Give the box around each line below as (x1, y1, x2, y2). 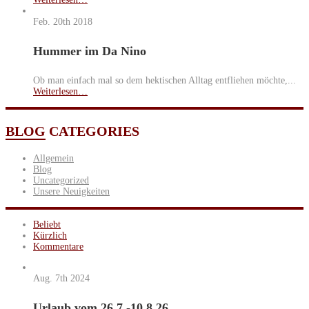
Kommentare (33, 241, 83, 252)
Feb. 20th (33, 16, 70, 27)
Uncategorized (33, 175, 89, 186)
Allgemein (33, 152, 74, 163)
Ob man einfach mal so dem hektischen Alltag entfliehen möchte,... (33, 74, 296, 86)
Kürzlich (33, 230, 67, 241)
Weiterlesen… (33, 86, 88, 97)
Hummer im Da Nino (33, 43, 146, 58)
